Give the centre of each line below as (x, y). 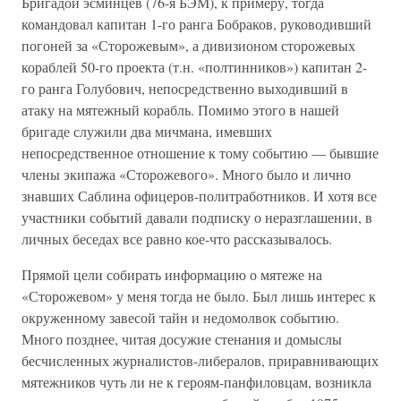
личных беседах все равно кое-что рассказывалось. (177, 239)
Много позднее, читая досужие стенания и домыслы (182, 339)
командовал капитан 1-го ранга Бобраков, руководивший (196, 24)
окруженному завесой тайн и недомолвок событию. (180, 317)
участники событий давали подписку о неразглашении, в (197, 217)
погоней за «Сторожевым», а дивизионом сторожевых (188, 45)
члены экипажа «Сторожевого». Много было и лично (186, 174)
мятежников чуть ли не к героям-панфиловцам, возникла (196, 382)
